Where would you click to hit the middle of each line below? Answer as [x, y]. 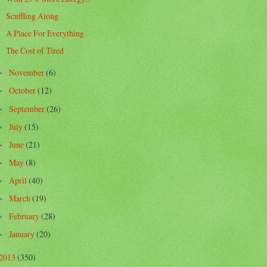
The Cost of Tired [35, 50]
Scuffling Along [32, 15]
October [23, 91]
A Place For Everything [45, 33]
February [25, 216]
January [22, 234]
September [27, 108]
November [27, 73]
